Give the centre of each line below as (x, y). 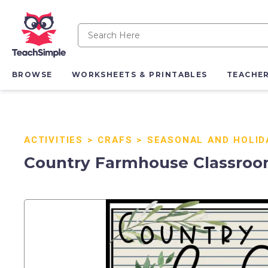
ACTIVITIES (54, 140)
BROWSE (32, 75)
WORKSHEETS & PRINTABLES (139, 75)
